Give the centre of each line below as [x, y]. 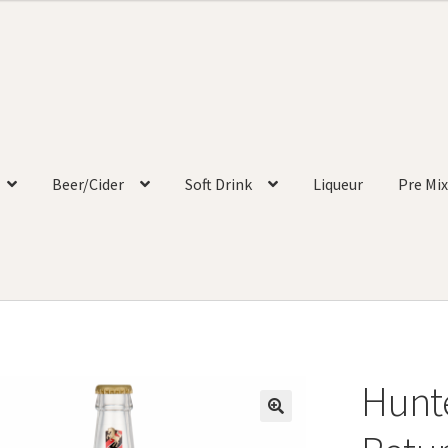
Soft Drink [218, 184]
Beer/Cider [87, 184]
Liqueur [337, 184]
